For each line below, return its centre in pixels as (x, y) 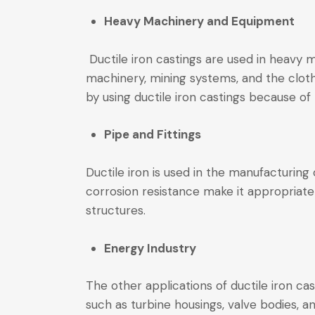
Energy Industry (150, 248)
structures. (116, 210)
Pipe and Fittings (152, 135)
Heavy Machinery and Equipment (199, 21)
